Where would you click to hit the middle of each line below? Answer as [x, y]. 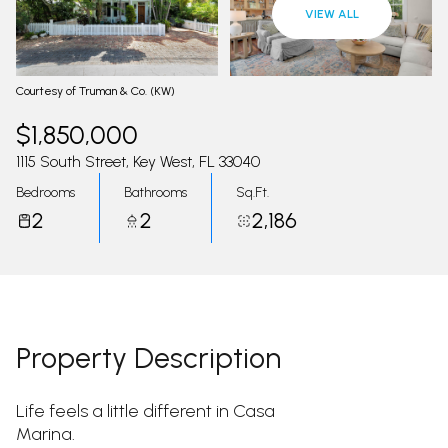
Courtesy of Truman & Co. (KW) [95, 91]
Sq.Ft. [252, 192]
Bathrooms [155, 192]
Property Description [148, 357]
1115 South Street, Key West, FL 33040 [138, 161]
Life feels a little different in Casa [145, 411]
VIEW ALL [332, 14]
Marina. [45, 434]
